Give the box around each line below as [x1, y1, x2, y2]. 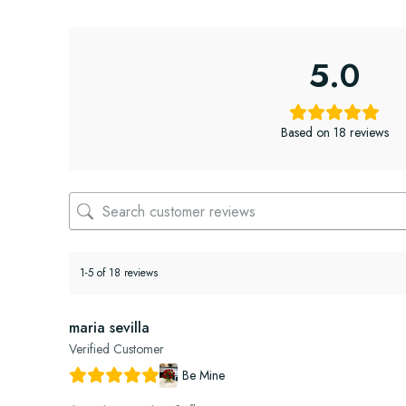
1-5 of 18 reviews [80, 265, 158, 282]
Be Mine [182, 366, 225, 385]
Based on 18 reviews [280, 123, 389, 142]
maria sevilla [69, 317, 150, 339]
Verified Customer [69, 340, 164, 359]
